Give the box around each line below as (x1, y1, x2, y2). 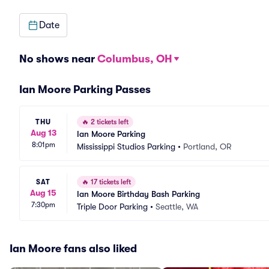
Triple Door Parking (77, 202, 148, 211)
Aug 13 (30, 127, 56, 138)
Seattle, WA (156, 202, 198, 211)
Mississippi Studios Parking (77, 142, 175, 151)
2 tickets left (89, 118, 128, 126)
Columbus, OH (97, 53, 172, 65)
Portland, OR (183, 142, 231, 151)
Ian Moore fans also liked (10, 243, 137, 255)
